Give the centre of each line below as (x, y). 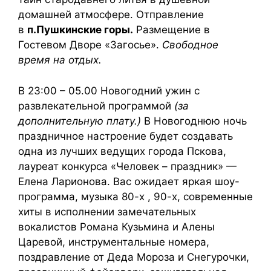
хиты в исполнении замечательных (107, 211)
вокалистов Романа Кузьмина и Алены (116, 227)
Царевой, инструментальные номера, (114, 242)
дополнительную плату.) (80, 121)
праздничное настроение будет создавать (126, 136)
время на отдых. (60, 60)
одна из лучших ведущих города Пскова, (122, 151)
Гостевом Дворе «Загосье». (90, 45)
